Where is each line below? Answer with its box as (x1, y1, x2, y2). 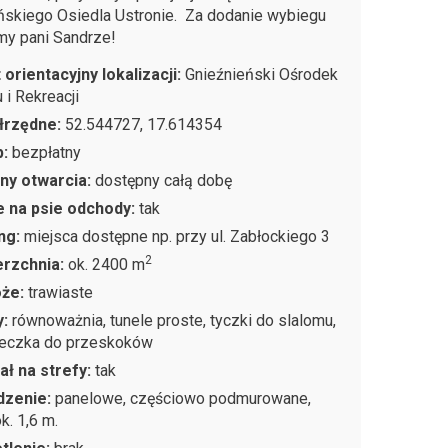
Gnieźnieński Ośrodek (185, 64, 339, 84)
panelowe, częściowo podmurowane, (55, 388, 312, 408)
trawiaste (28, 282, 94, 302)
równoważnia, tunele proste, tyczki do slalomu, (12, 310, 337, 330)
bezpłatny (12, 142, 82, 162)
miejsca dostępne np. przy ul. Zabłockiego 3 (24, 226, 331, 246)
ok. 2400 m (68, 254, 146, 274)
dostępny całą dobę (95, 170, 233, 190)
